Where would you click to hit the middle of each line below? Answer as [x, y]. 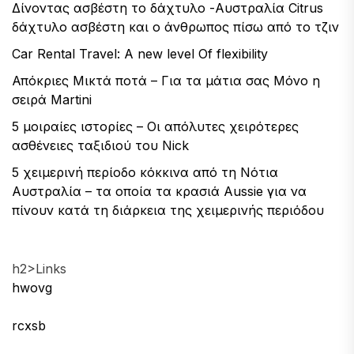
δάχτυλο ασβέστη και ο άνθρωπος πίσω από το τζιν [175, 26]
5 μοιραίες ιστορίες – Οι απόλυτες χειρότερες [155, 126]
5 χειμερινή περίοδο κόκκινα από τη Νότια [145, 172]
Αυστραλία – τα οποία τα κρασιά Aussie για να [159, 191]
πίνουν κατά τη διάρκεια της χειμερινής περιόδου [168, 210]
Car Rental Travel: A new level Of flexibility [140, 53]
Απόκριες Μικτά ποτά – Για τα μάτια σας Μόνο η [166, 80]
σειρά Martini [52, 99]
